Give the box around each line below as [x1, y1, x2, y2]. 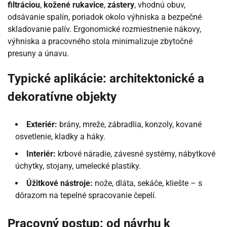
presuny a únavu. [8, 48, 69, 58]
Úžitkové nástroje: [26, 178, 93, 188]
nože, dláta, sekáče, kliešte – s [93, 178, 202, 188]
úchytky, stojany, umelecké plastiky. [15, 161, 141, 171]
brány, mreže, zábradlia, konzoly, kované [57, 120, 202, 130]
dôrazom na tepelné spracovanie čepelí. [15, 191, 157, 201]
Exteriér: [26, 120, 57, 130]
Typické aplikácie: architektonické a [8, 71, 204, 86]
